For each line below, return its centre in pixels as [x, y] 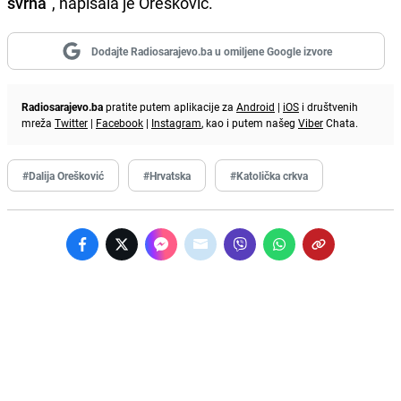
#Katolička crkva [269, 175]
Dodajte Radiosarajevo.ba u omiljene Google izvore [211, 51]
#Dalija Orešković [63, 175]
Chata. [341, 122]
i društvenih [328, 106]
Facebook [119, 122]
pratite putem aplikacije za [170, 106]
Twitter [71, 122]
